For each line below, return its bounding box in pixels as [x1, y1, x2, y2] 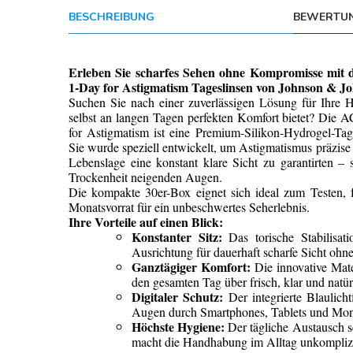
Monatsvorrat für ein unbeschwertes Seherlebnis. [69, 199, 310, 215]
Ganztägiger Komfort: [132, 258, 251, 276]
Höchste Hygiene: [132, 318, 225, 336]
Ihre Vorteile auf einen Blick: [69, 213, 223, 231]
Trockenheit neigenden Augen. [69, 169, 222, 185]
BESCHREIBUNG [69, 9, 154, 24]
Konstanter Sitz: [132, 228, 222, 246]
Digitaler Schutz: [132, 288, 224, 306]
